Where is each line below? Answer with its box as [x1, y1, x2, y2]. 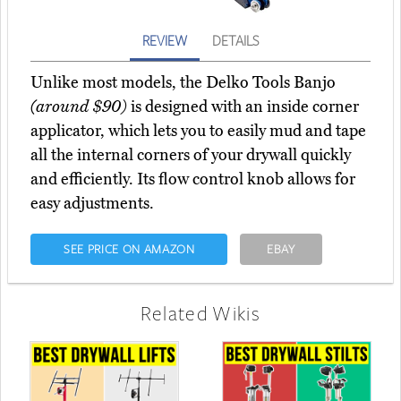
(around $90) [30, 97, 127, 117]
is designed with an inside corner [127, 97, 359, 117]
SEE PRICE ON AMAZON [63, 241, 195, 258]
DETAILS [212, 31, 259, 50]
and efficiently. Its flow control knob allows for [30, 169, 355, 190]
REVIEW [142, 31, 187, 50]
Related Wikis [140, 300, 261, 327]
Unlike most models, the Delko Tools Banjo [30, 73, 336, 93]
